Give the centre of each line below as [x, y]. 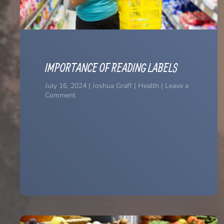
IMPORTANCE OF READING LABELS [111, 67]
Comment [60, 95]
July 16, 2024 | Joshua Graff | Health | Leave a [117, 85]
